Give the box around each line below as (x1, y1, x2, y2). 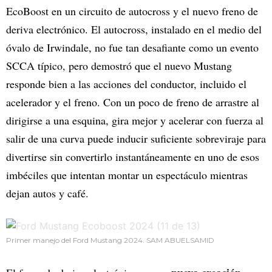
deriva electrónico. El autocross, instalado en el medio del (6, 21, 262, 36)
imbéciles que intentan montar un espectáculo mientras (6, 167, 248, 182)
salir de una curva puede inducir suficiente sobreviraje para (6, 131, 266, 146)
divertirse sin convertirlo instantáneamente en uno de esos (6, 149, 259, 164)
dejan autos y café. (6, 185, 89, 200)
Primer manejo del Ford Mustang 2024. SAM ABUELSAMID (6, 235, 214, 245)
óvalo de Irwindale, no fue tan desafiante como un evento (6, 39, 259, 55)
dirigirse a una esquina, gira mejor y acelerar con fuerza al (6, 112, 263, 127)
